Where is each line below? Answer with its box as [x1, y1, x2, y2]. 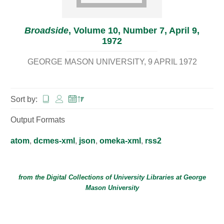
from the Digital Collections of [18, 173, 113, 181]
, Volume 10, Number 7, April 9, [68, 25, 199, 35]
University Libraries [113, 173, 174, 181]
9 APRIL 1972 [147, 57, 197, 66]
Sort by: [10, 94, 39, 103]
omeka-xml [99, 136, 141, 145]
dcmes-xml [33, 136, 75, 145]
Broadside [24, 25, 68, 35]
